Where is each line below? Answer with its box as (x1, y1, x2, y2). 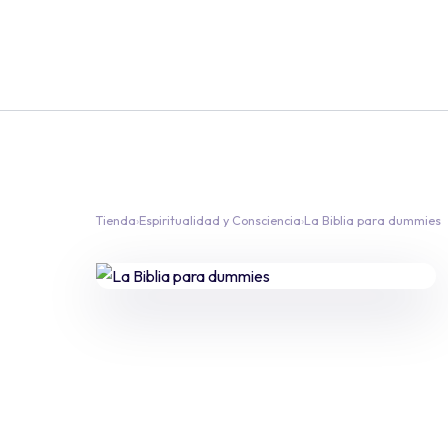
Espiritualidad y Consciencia (139, 213, 301, 228)
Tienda (96, 213, 136, 228)
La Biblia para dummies (304, 213, 441, 228)
